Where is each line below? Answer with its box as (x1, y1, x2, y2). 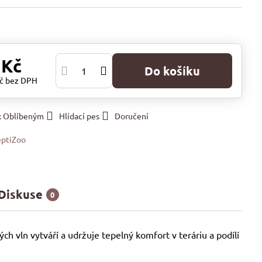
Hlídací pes (59, 111, 100, 121)
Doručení (115, 111, 149, 121)
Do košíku (153, 63, 200, 78)
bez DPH (5, 75, 38, 85)
